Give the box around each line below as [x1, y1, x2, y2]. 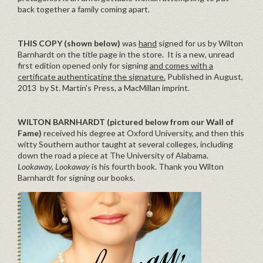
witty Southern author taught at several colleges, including [18, 139, 233, 149]
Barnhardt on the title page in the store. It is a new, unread [18, 49, 234, 59]
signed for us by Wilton [157, 38, 243, 48]
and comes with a [150, 60, 213, 70]
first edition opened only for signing [18, 60, 150, 70]
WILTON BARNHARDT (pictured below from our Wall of [18, 116, 234, 127]
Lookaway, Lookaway [18, 161, 92, 171]
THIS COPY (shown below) [18, 38, 122, 48]
